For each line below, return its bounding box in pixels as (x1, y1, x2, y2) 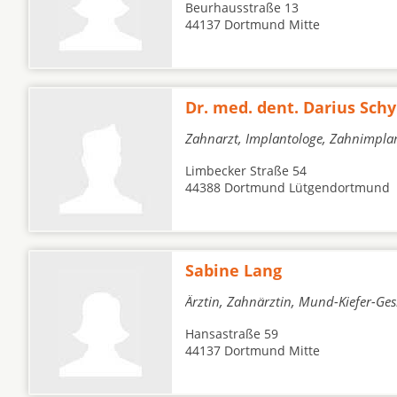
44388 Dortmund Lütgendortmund (185, 179, 390, 196)
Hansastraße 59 (185, 325, 278, 342)
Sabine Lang (185, 260, 282, 281)
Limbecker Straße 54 (185, 162, 307, 179)
